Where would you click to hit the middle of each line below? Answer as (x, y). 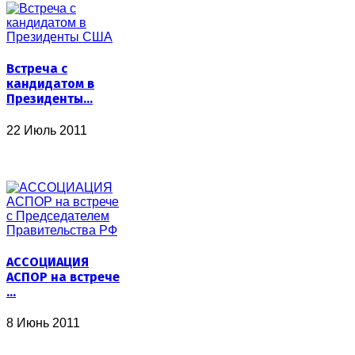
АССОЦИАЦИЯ (48, 261)
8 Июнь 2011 (43, 323)
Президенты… (50, 99)
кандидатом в (50, 84)
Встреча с (37, 69)
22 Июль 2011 (47, 130)
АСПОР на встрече (63, 277)
